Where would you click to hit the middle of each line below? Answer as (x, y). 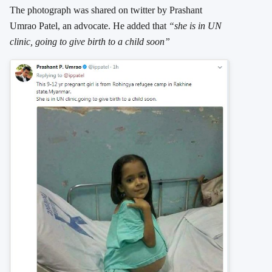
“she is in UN (195, 25)
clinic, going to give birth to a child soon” (90, 41)
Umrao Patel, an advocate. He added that (89, 25)
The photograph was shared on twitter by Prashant (106, 10)
